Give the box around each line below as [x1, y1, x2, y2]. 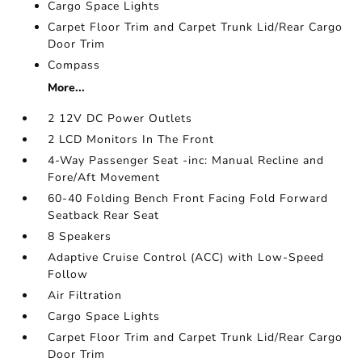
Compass [48, 57, 101, 73]
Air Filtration [48, 288, 123, 303]
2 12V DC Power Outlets [48, 111, 193, 126]
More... [48, 80, 86, 95]
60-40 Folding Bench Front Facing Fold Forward [48, 191, 329, 206]
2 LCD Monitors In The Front [48, 132, 215, 147]
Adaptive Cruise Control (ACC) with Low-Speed [48, 250, 325, 265]
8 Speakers [48, 229, 112, 244]
